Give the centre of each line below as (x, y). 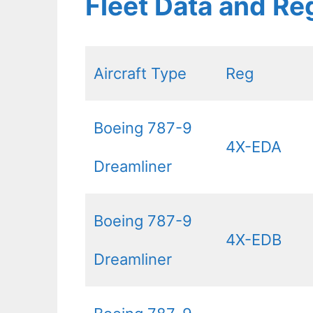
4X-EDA (254, 146)
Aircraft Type (140, 73)
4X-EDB (254, 239)
